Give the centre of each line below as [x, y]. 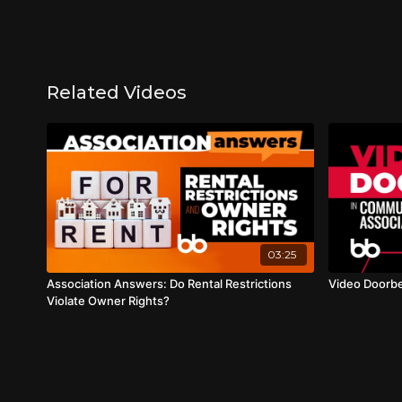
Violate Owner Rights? [108, 300]
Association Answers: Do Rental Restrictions [169, 283]
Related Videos [117, 92]
